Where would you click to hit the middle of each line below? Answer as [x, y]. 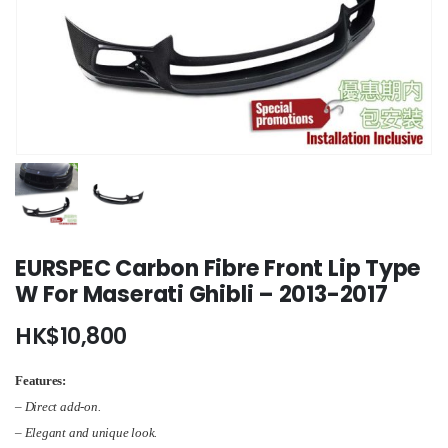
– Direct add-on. [58, 406]
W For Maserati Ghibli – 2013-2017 [201, 294]
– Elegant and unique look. [86, 432]
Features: [40, 380]
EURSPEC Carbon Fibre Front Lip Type [218, 268]
